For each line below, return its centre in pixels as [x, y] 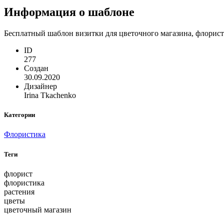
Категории [19, 115]
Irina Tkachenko [50, 95]
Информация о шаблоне [69, 12]
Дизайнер [40, 86]
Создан [36, 68]
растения [19, 191]
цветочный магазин [38, 209]
